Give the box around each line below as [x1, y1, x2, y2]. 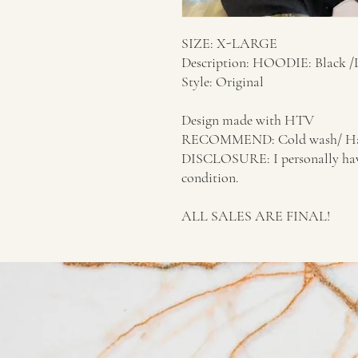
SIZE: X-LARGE [181, 34, 277, 52]
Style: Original [181, 73, 264, 90]
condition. [181, 169, 239, 186]
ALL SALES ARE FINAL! [181, 207, 330, 225]
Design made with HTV [181, 111, 314, 129]
